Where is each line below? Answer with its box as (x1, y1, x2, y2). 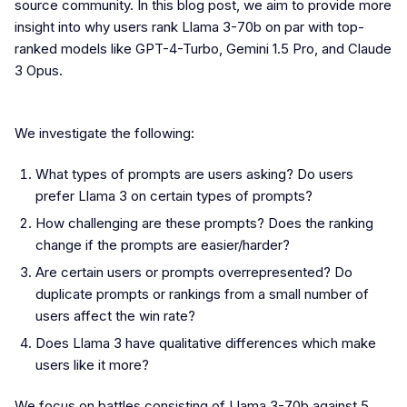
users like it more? (35, 355, 149, 373)
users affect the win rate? (35, 306, 195, 324)
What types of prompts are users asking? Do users (35, 164, 353, 183)
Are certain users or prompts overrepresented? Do (35, 263, 352, 281)
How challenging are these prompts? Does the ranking (35, 213, 373, 232)
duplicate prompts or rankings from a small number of (35, 284, 369, 303)
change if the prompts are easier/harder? (35, 235, 290, 253)
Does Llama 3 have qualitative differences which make (35, 333, 376, 352)
